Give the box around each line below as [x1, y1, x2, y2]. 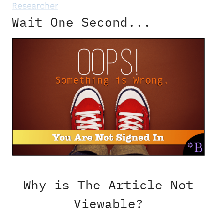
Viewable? [74, 195, 143, 212]
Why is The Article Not [23, 176, 194, 193]
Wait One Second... [12, 13, 151, 30]
